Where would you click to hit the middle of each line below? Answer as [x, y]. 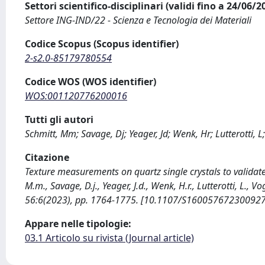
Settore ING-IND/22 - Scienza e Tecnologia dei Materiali [138, 20]
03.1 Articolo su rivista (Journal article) [109, 238]
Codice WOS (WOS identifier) [91, 82]
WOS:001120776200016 [76, 96]
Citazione [47, 157]
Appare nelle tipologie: [78, 224]
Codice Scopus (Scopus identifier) [102, 44]
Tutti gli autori [59, 119]
